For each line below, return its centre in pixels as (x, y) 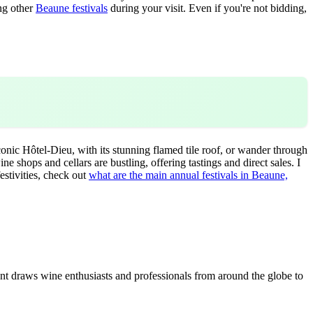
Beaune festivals (72, 8)
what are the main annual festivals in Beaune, (188, 175)
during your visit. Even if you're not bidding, (207, 8)
